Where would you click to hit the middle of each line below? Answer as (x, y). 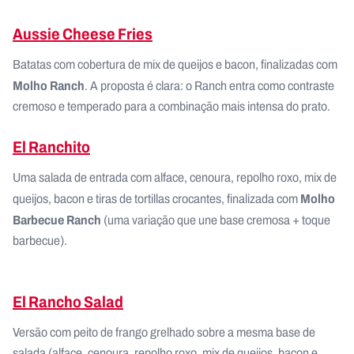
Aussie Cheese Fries (83, 34)
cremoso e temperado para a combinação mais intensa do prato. (173, 106)
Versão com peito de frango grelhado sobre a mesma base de (164, 332)
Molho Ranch (49, 85)
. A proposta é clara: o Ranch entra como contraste (209, 86)
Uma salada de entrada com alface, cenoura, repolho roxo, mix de (175, 177)
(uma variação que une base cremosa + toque (216, 220)
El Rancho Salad (68, 302)
